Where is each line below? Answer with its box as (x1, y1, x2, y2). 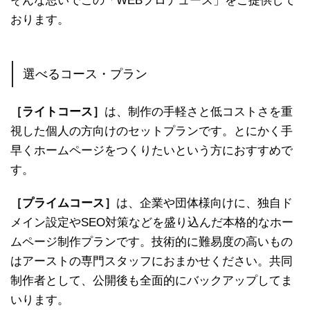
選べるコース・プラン (23, 66, 148, 81)
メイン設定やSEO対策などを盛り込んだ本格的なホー (10, 215, 293, 229)
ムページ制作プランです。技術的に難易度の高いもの (10, 235, 293, 248)
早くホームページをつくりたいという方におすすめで (10, 143, 293, 157)
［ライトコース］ (10, 104, 104, 118)
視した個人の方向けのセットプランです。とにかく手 (10, 124, 293, 138)
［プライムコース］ (10, 196, 116, 210)
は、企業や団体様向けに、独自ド (116, 196, 293, 210)
